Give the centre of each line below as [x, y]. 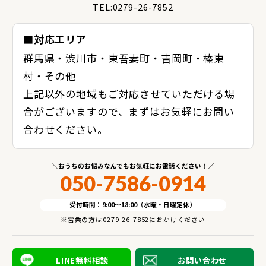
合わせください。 [65, 129]
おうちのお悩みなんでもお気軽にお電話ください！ [133, 166]
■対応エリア [55, 39]
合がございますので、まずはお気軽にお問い [129, 111]
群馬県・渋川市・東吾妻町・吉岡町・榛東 [124, 58]
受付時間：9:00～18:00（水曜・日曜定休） [133, 205]
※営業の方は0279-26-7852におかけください [133, 219]
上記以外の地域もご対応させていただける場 [129, 93]
